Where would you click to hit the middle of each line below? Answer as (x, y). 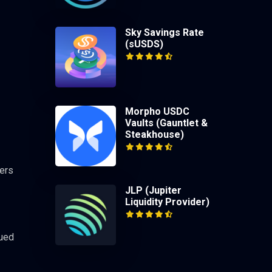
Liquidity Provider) (167, 202)
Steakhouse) (155, 134)
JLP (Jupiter (153, 190)
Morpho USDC (157, 111)
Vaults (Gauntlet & (166, 123)
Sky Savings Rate (165, 32)
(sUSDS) (144, 44)
